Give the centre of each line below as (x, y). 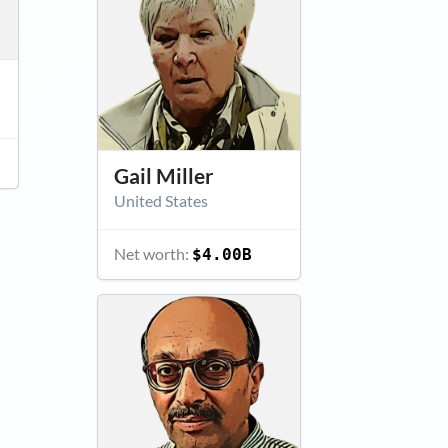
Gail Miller (163, 175)
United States (160, 200)
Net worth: (152, 253)
